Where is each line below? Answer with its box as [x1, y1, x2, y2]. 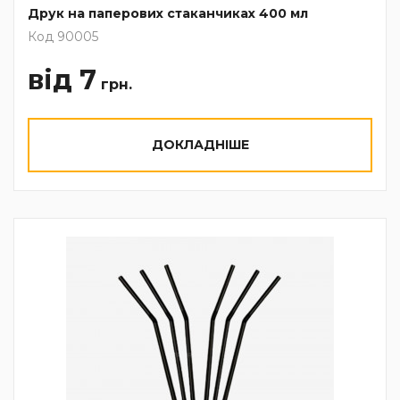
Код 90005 [28, 29, 98, 45]
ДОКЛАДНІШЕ [151, 137, 249, 153]
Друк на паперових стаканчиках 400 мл [28, 5, 308, 21]
